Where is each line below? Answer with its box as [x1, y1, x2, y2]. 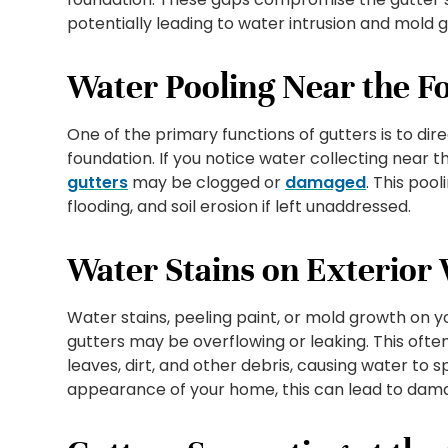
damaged [285, 171, 367, 195]
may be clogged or [128, 171, 286, 195]
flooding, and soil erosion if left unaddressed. [67, 195, 412, 219]
